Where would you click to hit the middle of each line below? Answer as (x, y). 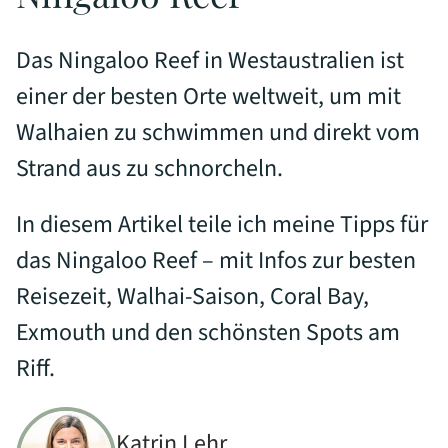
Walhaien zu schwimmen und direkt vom (218, 133)
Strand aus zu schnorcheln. (149, 169)
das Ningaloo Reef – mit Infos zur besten (216, 261)
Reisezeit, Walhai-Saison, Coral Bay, (192, 297)
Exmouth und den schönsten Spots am (208, 333)
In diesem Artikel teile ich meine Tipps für (222, 225)
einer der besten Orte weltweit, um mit (208, 97)
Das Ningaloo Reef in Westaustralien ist (210, 61)
